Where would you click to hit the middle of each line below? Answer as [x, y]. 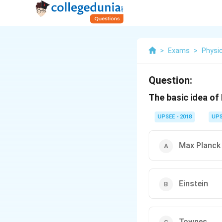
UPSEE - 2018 [175, 117]
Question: [170, 80]
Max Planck [200, 145]
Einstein [194, 184]
